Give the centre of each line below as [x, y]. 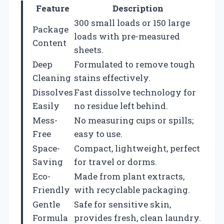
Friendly [51, 189]
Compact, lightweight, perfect [137, 148]
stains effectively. [112, 77]
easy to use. [98, 133]
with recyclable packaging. [132, 189]
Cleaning [52, 77]
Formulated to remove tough [134, 64]
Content [49, 42]
